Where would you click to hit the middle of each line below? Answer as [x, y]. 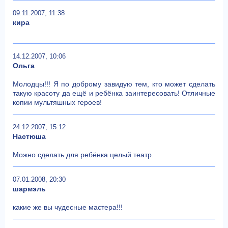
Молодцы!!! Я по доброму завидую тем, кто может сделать [114, 84]
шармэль [29, 189]
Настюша [29, 136]
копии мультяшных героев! [57, 102]
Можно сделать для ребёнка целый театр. [83, 154]
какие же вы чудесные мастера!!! [68, 207]
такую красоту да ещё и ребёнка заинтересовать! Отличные [114, 93]
